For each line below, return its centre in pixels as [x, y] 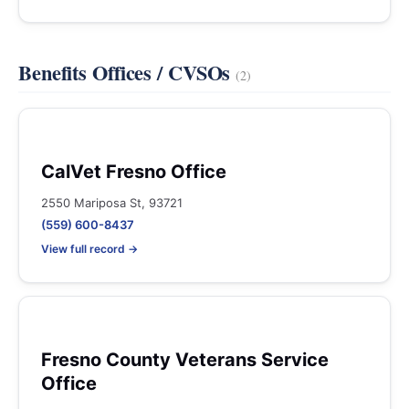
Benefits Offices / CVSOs [127, 73]
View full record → [89, 249]
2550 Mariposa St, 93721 [112, 203]
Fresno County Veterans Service [185, 360]
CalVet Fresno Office [134, 172]
